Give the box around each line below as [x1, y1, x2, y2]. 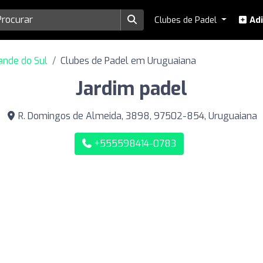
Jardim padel [76, 76, 187, 101]
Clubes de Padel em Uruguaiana [60, 54, 196, 67]
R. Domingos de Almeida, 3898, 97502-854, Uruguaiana [15, 109, 257, 122]
